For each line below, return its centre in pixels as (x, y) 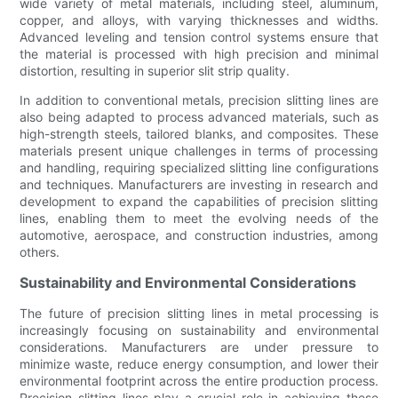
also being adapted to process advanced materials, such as (199, 116)
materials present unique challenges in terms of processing (199, 150)
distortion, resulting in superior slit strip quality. (155, 70)
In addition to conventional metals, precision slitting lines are (199, 99)
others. (40, 251)
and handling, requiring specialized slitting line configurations (199, 167)
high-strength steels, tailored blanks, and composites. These (199, 133)
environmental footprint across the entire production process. (199, 380)
